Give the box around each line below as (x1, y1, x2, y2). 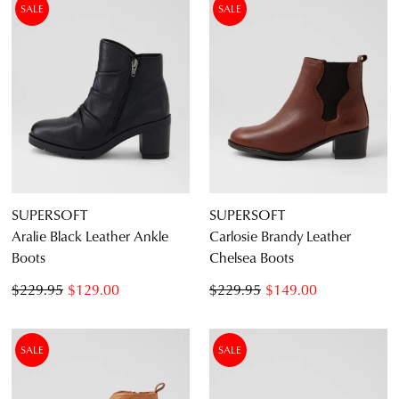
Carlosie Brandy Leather (209, 225, 351, 247)
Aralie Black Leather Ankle (12, 225, 168, 247)
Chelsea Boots (209, 247, 294, 268)
